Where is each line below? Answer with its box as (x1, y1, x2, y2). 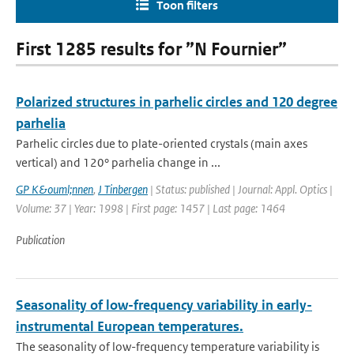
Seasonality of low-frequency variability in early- (16, 296, 312, 314)
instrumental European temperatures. (16, 318, 243, 335)
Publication (16, 232, 65, 247)
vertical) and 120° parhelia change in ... (16, 155, 220, 170)
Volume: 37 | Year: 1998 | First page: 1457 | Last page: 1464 (16, 201, 285, 216)
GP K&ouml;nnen (16, 182, 93, 197)
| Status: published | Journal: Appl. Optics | (148, 182, 333, 197)
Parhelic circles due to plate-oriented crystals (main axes (16, 136, 307, 151)
